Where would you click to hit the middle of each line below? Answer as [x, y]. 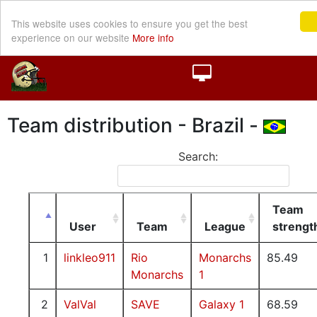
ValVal [80, 304]
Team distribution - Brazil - [135, 125]
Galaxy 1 [221, 304]
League [225, 226]
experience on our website [72, 37]
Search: [198, 156]
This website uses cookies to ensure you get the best [129, 23]
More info [153, 37]
